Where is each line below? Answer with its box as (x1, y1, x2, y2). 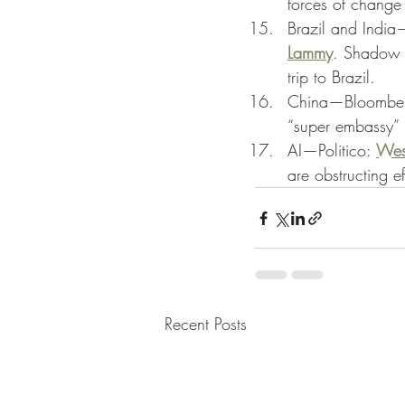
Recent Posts (165, 313, 247, 335)
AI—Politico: (287, 139, 376, 162)
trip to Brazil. (287, 66, 381, 89)
